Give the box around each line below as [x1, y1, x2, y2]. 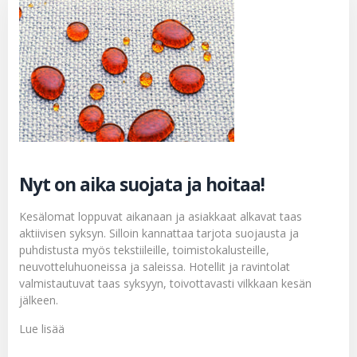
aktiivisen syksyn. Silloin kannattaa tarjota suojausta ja [19, 226, 299, 241]
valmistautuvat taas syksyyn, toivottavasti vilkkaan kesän [19, 276, 312, 292]
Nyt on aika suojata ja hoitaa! [19, 172, 265, 198]
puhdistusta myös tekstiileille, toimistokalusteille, [19, 242, 269, 258]
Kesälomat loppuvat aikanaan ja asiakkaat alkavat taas [19, 209, 302, 225]
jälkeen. [19, 292, 58, 308]
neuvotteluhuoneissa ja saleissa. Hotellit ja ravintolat [19, 259, 290, 275]
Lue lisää [19, 320, 65, 336]
